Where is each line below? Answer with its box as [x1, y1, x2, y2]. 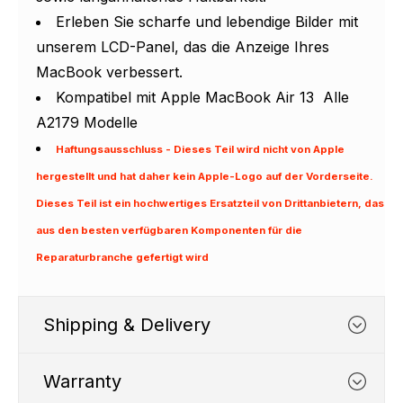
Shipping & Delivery [43, 314, 210, 336]
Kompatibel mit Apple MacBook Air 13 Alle [56, 88, 349, 106]
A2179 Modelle [36, 113, 138, 131]
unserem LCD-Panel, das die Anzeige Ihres [36, 38, 329, 56]
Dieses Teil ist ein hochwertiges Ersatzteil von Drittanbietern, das [36, 197, 384, 210]
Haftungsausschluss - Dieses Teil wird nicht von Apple [56, 143, 345, 156]
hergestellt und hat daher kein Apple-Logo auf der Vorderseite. [36, 170, 373, 183]
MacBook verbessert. [36, 63, 183, 81]
